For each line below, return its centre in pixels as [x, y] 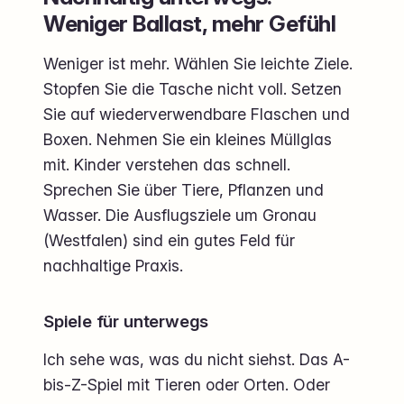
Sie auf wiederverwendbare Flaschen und [197, 114]
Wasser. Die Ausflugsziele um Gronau [180, 215]
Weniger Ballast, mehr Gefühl [190, 23]
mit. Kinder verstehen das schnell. [167, 164]
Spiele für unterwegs [126, 321]
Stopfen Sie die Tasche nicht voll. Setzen [193, 88]
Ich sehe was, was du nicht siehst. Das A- [197, 359]
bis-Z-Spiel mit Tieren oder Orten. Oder [187, 384]
